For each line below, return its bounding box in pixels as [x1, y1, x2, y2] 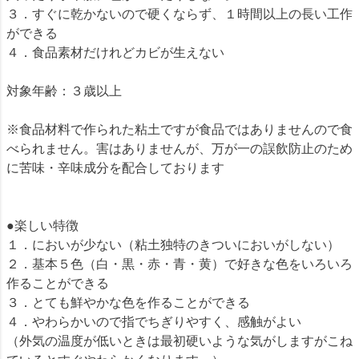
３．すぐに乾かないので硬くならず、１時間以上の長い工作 [6, 6, 353, 21]
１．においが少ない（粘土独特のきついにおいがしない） [6, 237, 340, 252]
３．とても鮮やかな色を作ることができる [6, 295, 250, 309]
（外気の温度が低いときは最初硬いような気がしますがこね [6, 333, 353, 348]
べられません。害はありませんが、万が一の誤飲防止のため [6, 141, 353, 155]
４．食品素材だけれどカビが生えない [6, 45, 224, 59]
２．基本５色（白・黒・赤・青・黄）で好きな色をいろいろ [6, 256, 353, 271]
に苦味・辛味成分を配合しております [6, 160, 224, 175]
